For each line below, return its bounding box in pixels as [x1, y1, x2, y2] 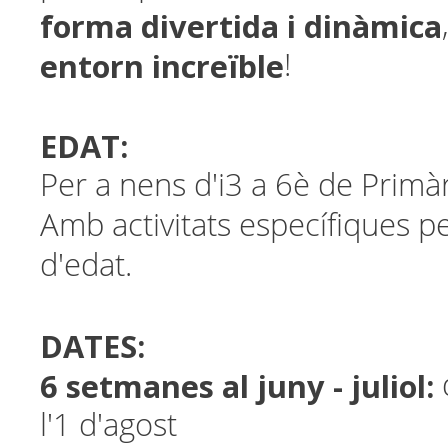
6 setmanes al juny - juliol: [40, 365, 442, 407]
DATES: [40, 325, 145, 367]
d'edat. [40, 247, 140, 284]
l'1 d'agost [40, 407, 177, 444]
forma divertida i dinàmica [40, 5, 442, 47]
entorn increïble [40, 45, 284, 87]
